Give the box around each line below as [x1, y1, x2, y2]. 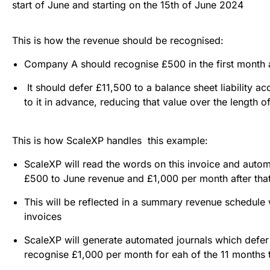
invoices [24, 210, 61, 222]
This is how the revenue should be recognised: [12, 34, 224, 46]
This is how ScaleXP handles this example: [12, 134, 208, 146]
